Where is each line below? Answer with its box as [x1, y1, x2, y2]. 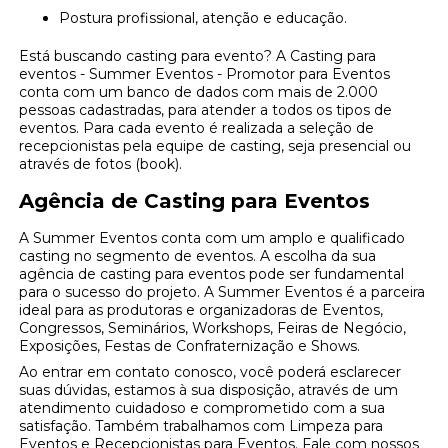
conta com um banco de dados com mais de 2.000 [19, 82, 379, 101]
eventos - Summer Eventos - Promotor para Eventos [19, 64, 391, 83]
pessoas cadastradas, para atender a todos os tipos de [19, 100, 393, 119]
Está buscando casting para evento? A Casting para [19, 46, 377, 65]
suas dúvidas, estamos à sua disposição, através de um [19, 380, 399, 399]
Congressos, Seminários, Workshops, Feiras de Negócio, [19, 318, 407, 337]
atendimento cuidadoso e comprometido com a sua [19, 398, 386, 417]
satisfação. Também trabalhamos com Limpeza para [19, 416, 384, 435]
